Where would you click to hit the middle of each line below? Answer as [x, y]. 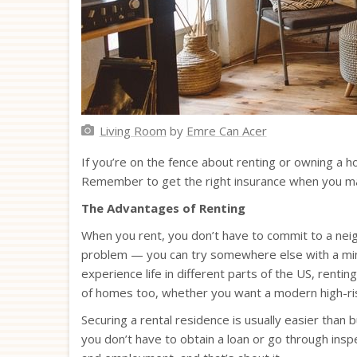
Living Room [133, 130]
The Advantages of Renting [163, 208]
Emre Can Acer [226, 130]
